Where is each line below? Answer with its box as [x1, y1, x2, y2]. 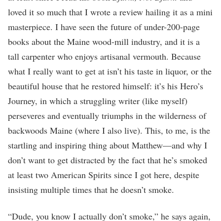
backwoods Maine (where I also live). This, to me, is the [8, 124, 210, 136]
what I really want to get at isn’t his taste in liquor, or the [8, 65, 212, 77]
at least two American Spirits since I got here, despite [8, 168, 199, 181]
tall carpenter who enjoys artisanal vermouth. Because [8, 50, 201, 62]
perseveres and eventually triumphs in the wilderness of [8, 109, 206, 121]
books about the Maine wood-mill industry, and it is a [8, 35, 200, 47]
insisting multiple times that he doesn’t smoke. [8, 183, 174, 195]
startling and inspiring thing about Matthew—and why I [8, 139, 207, 151]
